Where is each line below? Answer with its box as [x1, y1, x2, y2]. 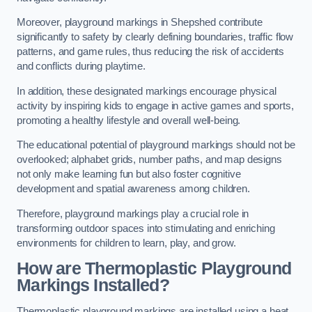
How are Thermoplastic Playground [17, 259, 292, 279]
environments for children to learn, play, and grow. [17, 237, 236, 249]
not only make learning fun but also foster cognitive [17, 169, 241, 180]
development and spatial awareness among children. [17, 183, 250, 195]
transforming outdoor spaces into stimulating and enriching [17, 222, 275, 234]
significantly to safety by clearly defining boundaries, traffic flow [17, 31, 294, 43]
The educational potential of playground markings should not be [17, 139, 295, 151]
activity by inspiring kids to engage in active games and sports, [17, 100, 294, 111]
